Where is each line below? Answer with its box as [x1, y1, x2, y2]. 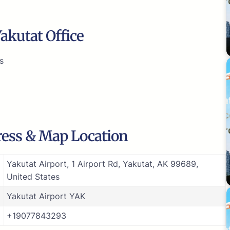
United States [7, 171, 60, 182]
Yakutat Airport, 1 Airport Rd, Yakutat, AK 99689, [7, 158, 198, 169]
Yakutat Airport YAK [7, 190, 85, 201]
